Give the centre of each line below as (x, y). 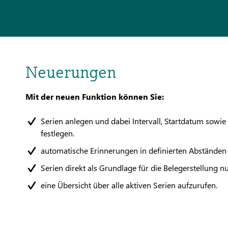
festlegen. (58, 133)
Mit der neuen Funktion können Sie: (95, 96)
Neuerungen (71, 72)
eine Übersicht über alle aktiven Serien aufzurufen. (129, 185)
